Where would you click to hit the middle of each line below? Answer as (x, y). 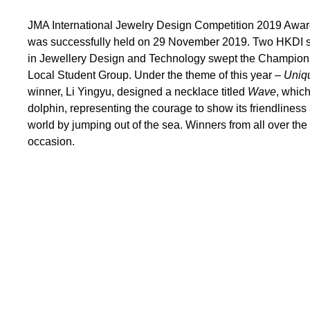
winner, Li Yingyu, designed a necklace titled (138, 91)
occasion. (52, 141)
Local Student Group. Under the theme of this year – (156, 75)
